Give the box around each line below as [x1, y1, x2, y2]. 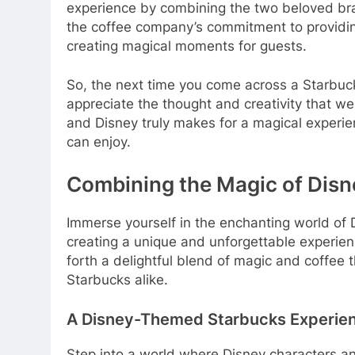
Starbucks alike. [67, 272, 168, 288]
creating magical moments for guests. [67, 37, 307, 54]
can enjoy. [67, 134, 131, 151]
